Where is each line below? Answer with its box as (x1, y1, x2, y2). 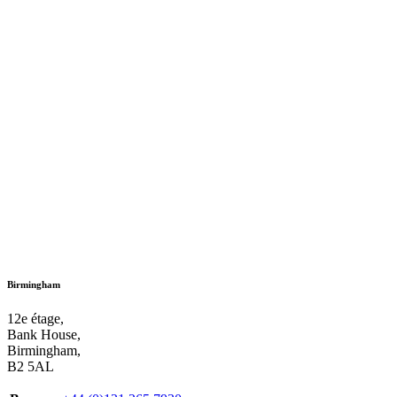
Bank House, (7, 327, 81, 343)
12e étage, (7, 311, 64, 327)
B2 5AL (7, 359, 54, 375)
